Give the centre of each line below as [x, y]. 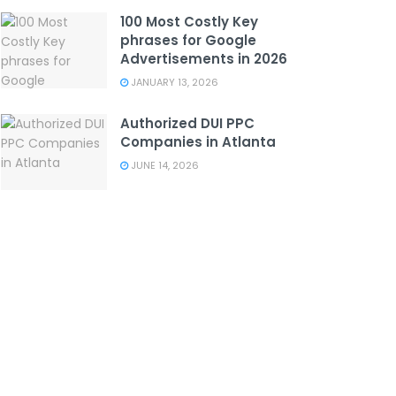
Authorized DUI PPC [187, 123]
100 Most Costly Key [189, 21]
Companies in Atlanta [198, 141]
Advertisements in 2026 [204, 58]
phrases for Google [188, 40]
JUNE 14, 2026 [164, 165]
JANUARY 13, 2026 [173, 82]
